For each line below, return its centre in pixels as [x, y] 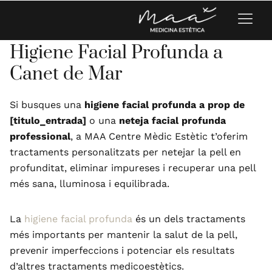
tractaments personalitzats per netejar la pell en [125, 152]
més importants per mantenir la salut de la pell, [124, 234]
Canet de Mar [66, 74]
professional [40, 136]
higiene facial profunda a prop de [165, 104]
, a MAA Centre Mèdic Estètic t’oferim [159, 136]
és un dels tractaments [189, 219]
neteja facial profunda [172, 120]
